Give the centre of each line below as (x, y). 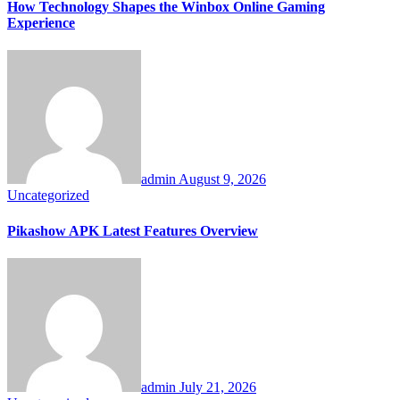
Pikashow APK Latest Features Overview (133, 230)
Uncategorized (48, 196)
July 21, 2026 (218, 387)
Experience (41, 23)
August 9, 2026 (222, 179)
